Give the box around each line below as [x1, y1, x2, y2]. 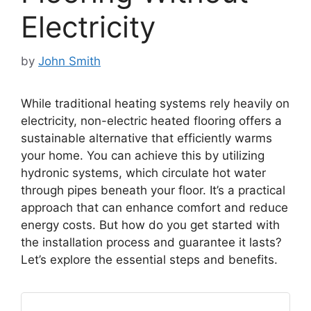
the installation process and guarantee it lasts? [21, 235, 282, 249]
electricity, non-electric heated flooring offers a [21, 113, 282, 128]
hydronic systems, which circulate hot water [21, 165, 266, 180]
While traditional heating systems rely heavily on [21, 96, 289, 110]
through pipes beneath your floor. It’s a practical [21, 183, 285, 197]
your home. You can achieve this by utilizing [21, 148, 264, 162]
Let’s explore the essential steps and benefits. [21, 252, 278, 267]
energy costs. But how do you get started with [21, 217, 280, 232]
